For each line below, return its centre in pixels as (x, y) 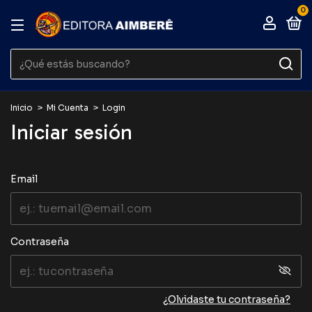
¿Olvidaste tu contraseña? (227, 299)
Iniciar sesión (71, 132)
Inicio (22, 108)
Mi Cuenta (68, 108)
